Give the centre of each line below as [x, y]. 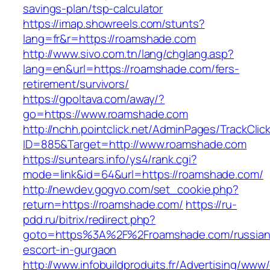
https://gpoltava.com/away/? [94, 99]
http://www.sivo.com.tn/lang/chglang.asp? [128, 54]
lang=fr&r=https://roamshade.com [109, 39]
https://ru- [211, 205]
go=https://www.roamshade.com [106, 114]
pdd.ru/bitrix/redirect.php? [89, 220]
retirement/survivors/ [76, 84]
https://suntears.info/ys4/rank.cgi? [110, 159]
